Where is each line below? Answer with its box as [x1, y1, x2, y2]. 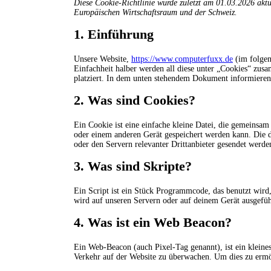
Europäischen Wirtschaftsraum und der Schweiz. [74, 7, 237, 17]
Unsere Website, [74, 54, 131, 64]
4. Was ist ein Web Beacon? [74, 214, 232, 230]
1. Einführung [74, 26, 154, 42]
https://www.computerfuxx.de [131, 54, 233, 64]
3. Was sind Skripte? [74, 158, 192, 174]
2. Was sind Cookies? [74, 92, 195, 108]
